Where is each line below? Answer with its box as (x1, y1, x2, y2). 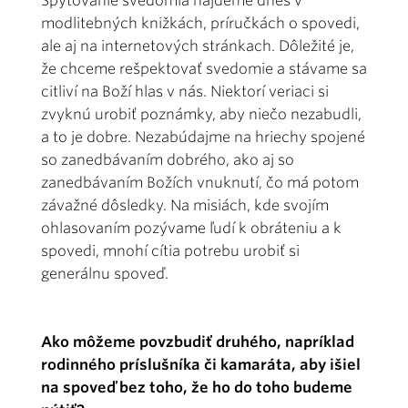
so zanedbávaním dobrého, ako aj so (41, 151, 294, 169)
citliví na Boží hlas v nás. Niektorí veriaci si (41, 83, 329, 101)
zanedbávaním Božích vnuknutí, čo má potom (41, 174, 359, 192)
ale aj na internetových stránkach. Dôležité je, (41, 37, 354, 56)
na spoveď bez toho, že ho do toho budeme (41, 379, 352, 397)
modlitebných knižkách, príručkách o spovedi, (41, 15, 360, 33)
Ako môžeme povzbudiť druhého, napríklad (41, 333, 354, 352)
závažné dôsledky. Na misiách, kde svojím (41, 197, 329, 215)
